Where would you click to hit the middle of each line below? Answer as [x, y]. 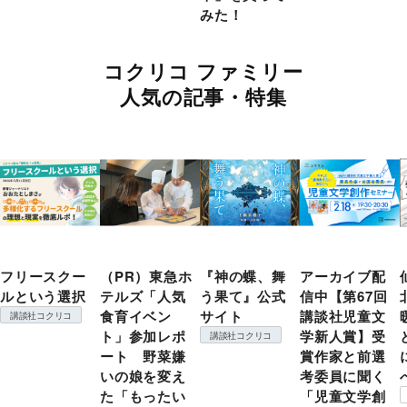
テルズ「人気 [143, 297]
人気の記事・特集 [203, 97]
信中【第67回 [344, 297]
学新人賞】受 [343, 337]
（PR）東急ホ [146, 277]
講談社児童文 [343, 317]
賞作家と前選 [343, 357]
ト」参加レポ [143, 337]
